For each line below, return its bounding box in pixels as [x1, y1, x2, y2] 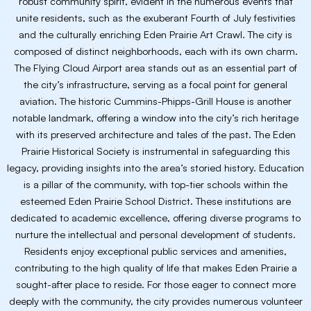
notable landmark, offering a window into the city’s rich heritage [12, 111, 299, 124]
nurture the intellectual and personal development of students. [15, 228, 296, 241]
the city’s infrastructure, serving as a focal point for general [24, 78, 287, 91]
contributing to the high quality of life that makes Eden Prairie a [14, 261, 297, 274]
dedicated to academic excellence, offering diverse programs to [10, 211, 301, 224]
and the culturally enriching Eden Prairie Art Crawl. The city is [19, 28, 292, 41]
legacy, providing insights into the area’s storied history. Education [7, 161, 304, 174]
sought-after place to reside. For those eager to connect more [15, 278, 296, 291]
